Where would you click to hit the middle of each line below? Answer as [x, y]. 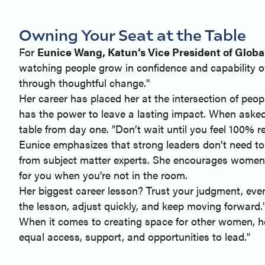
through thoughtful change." [84, 82]
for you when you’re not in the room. [103, 174]
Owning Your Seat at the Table [132, 34]
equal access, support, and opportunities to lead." [135, 236]
